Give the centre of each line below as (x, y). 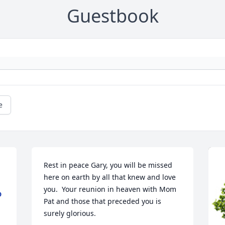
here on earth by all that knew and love (110, 177)
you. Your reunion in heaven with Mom (110, 189)
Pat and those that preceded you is (103, 201)
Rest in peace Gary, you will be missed (108, 165)
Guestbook (113, 16)
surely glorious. (70, 213)
